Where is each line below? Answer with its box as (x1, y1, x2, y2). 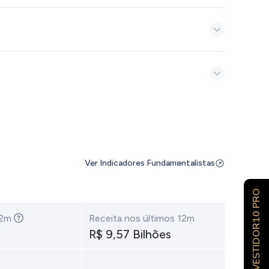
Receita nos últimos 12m (88, 213, 195, 224)
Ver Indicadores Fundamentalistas (84, 158, 215, 168)
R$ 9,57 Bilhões (88, 227, 171, 241)
